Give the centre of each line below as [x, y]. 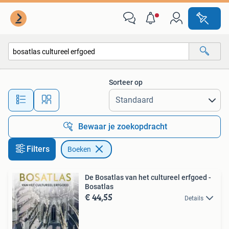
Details [194, 198]
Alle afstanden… [108, 95]
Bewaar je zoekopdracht [123, 127]
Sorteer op [126, 82]
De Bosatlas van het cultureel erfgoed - [148, 177]
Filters [38, 149]
